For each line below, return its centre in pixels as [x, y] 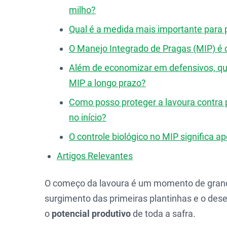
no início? [88, 117]
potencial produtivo [91, 214]
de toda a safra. [163, 214]
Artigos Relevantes [95, 156]
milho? [82, 10]
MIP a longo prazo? [107, 83]
